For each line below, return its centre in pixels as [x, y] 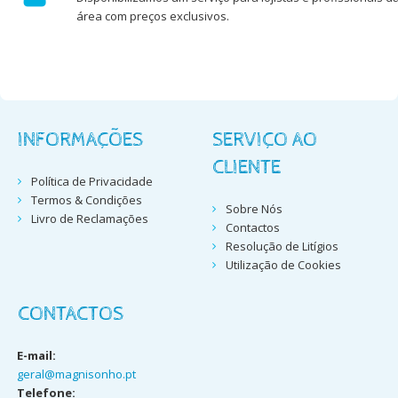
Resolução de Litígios [282, 247]
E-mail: [36, 356]
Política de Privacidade [92, 182]
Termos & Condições [86, 200]
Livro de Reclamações [89, 219]
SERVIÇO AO [265, 141]
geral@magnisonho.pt [76, 374]
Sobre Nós [254, 209]
